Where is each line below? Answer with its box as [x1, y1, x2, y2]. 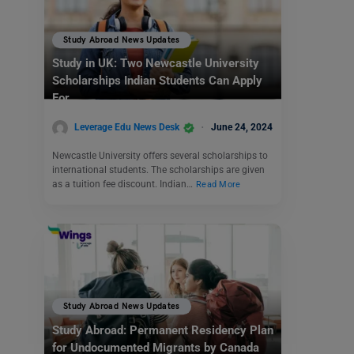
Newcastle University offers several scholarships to [52, 149, 268, 161]
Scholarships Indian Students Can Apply [52, 73, 262, 88]
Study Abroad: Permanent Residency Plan [52, 322, 273, 337]
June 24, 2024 [211, 122, 273, 133]
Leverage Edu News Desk [74, 122, 179, 133]
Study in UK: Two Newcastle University [52, 56, 259, 71]
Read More [196, 179, 241, 190]
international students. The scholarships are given [52, 164, 265, 175]
